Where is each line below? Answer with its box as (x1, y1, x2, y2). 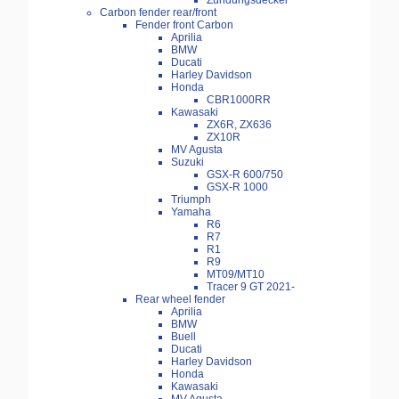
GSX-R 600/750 (207, 168, 283, 182)
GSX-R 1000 (207, 181, 268, 194)
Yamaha (171, 206, 211, 219)
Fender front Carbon (135, 19, 233, 32)
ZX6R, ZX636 (207, 118, 272, 132)
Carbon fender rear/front (100, 6, 216, 20)
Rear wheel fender (135, 293, 225, 306)
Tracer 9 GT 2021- (207, 281, 295, 294)
